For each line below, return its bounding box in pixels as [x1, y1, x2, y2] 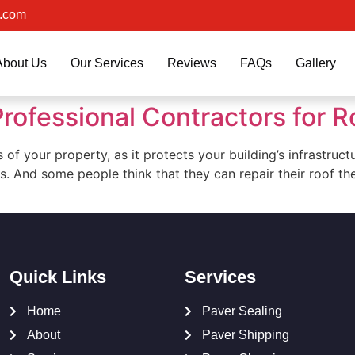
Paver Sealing [202, 304, 283, 319]
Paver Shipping [202, 328, 290, 342]
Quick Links [9, 267, 106, 288]
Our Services [70, 56, 143, 70]
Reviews [166, 56, 216, 70]
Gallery [295, 56, 336, 70]
